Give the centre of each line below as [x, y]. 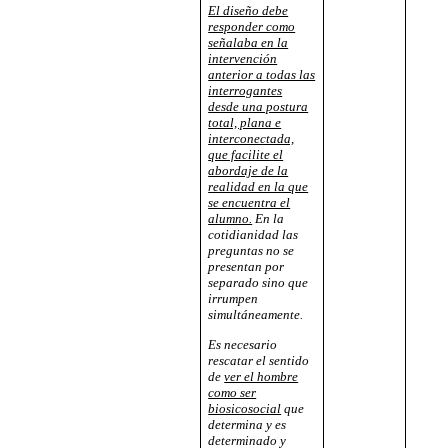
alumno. [230, 219]
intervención [243, 59]
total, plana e [245, 123]
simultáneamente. [256, 315]
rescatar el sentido [259, 360]
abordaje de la [248, 171]
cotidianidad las [253, 235]
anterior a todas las [262, 75]
